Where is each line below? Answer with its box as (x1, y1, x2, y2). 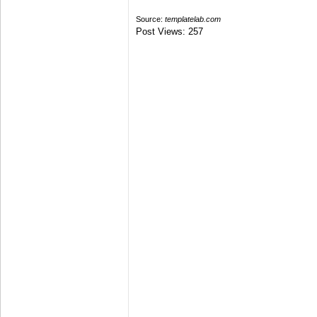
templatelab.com (165, 15, 221, 24)
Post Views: (136, 26, 185, 38)
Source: (136, 15, 165, 24)
